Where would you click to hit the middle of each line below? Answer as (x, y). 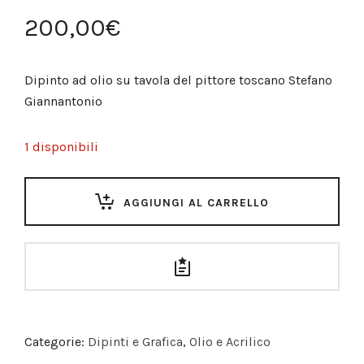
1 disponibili (61, 147)
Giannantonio (63, 102)
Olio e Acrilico (230, 342)
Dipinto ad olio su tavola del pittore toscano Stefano (178, 80)
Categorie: (56, 342)
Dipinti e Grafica (135, 342)
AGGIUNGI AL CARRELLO (196, 203)
